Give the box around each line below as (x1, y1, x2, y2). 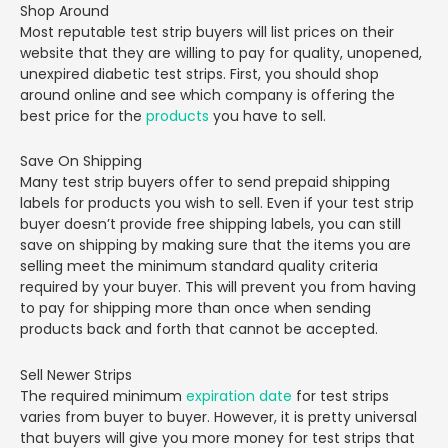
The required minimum (20, 385, 186, 406)
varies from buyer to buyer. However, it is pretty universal (20, 406, 417, 427)
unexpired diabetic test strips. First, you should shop (20, 63, 379, 84)
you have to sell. (209, 105, 330, 126)
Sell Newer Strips (20, 364, 132, 385)
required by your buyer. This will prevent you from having (20, 277, 416, 297)
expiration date (186, 385, 292, 406)
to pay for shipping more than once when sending (20, 298, 371, 318)
